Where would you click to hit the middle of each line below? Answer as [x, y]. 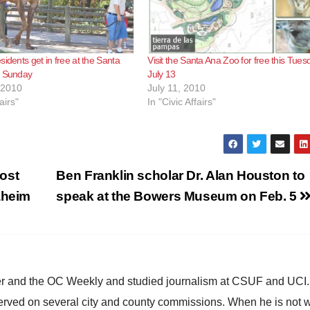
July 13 [162, 74]
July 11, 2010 [177, 88]
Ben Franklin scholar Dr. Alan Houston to [181, 175]
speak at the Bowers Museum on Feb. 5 [178, 196]
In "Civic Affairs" [182, 101]
